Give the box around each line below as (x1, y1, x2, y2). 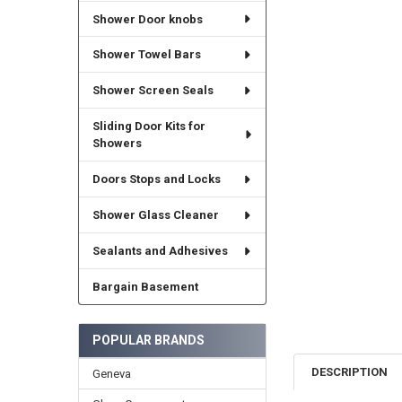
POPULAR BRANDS (92, 332, 205, 347)
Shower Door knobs (92, 12, 203, 26)
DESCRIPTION (311, 364, 389, 379)
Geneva (92, 366, 131, 380)
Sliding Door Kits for (92, 119, 205, 134)
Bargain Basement (92, 280, 198, 294)
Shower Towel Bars (92, 48, 201, 62)
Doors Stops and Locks (92, 172, 221, 187)
